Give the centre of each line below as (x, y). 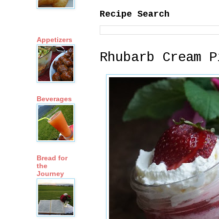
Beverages (54, 99)
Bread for (52, 158)
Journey (50, 174)
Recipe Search (135, 14)
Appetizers (55, 40)
